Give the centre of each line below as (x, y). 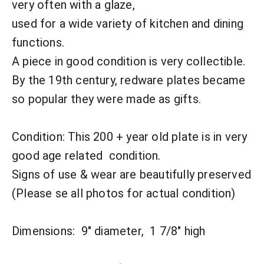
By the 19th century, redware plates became (129, 80)
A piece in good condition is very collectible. (132, 62)
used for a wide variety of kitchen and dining (128, 24)
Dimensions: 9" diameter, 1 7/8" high (109, 231)
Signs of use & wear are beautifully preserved (131, 175)
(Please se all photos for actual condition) (124, 194)
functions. (38, 43)
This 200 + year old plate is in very (158, 137)
